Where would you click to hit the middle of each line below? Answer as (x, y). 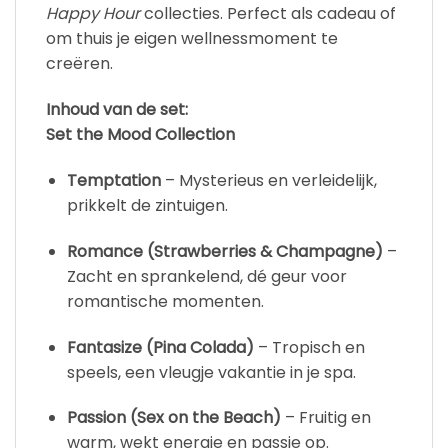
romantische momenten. (165, 301)
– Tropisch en (309, 347)
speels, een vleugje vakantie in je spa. (211, 372)
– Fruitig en (325, 418)
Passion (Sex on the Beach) (173, 418)
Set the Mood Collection (140, 135)
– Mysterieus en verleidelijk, (268, 180)
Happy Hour (93, 14)
